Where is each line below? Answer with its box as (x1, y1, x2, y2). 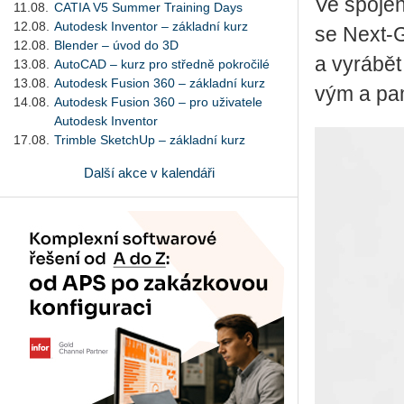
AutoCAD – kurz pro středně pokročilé (54, 56, 270, 71)
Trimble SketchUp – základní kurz (54, 132, 245, 147)
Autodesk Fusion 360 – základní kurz (54, 75, 265, 90)
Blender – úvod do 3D (54, 37, 179, 52)
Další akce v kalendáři (83, 164, 215, 180)
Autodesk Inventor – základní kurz (54, 18, 248, 33)
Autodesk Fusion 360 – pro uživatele (54, 94, 262, 109)
